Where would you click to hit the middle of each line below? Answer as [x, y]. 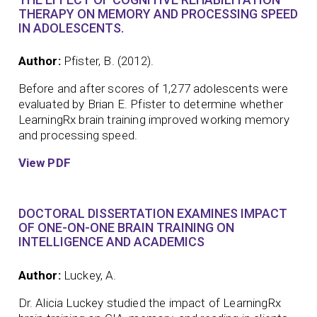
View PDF [44, 163]
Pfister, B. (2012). [109, 61]
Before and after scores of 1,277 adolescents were [153, 89]
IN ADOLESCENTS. [71, 28]
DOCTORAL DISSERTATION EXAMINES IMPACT [152, 214]
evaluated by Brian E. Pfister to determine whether [151, 104]
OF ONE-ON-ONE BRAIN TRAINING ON [126, 228]
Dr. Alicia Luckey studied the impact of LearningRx [150, 302]
